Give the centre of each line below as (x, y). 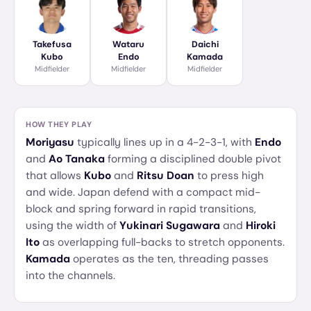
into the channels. (70, 276)
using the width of (73, 226)
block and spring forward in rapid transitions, (141, 209)
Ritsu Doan (166, 176)
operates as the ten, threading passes (169, 259)
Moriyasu (50, 142)
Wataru (128, 44)
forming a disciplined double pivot (193, 159)
